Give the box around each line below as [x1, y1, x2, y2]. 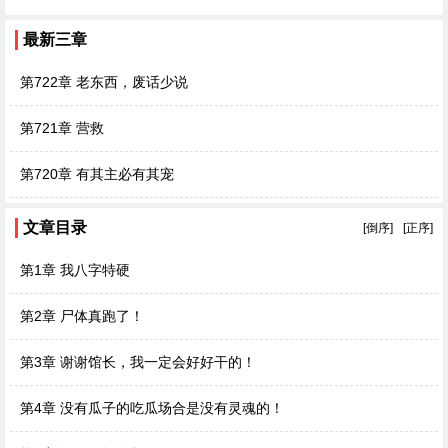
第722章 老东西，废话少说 [20, 74, 188, 90]
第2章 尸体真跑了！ [20, 308, 144, 324]
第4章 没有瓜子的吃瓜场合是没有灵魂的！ [20, 400, 284, 416]
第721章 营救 [20, 120, 104, 136]
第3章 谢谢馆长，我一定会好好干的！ [20, 354, 256, 370]
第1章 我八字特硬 [20, 262, 130, 278]
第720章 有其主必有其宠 [20, 166, 174, 182]
